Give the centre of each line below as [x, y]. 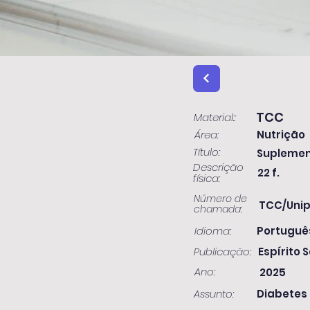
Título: [207, 152]
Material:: [215, 117]
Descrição [218, 167]
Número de [220, 199]
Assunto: [214, 294]
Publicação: [222, 252]
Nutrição [281, 135]
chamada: [218, 209]
